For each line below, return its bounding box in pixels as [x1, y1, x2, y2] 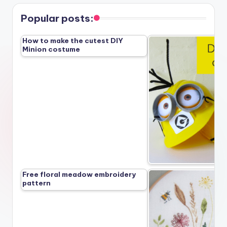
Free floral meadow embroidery [22, 169, 136, 179]
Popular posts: [21, 12, 94, 24]
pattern [22, 178, 51, 187]
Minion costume [22, 44, 80, 54]
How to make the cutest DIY [22, 35, 123, 45]
